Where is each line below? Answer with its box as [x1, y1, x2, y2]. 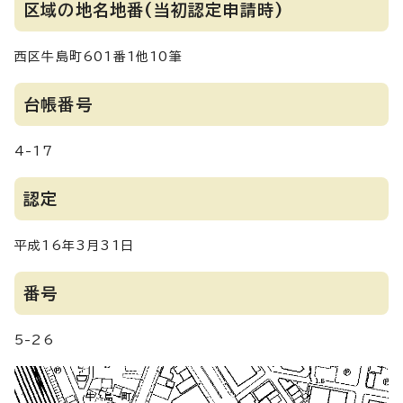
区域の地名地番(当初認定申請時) [23, 2, 285, 18]
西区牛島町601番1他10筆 [14, 50, 183, 63]
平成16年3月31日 [14, 239, 134, 252]
